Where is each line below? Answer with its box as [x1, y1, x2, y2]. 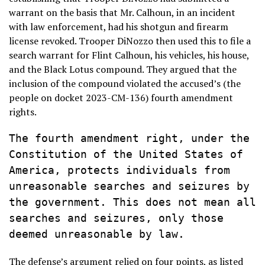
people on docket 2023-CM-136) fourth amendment [9, 91, 233, 104]
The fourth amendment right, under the [9, 132, 250, 144]
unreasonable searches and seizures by [9, 180, 250, 192]
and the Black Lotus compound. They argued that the [9, 62, 237, 76]
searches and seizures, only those [9, 212, 224, 224]
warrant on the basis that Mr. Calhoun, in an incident [9, 5, 235, 19]
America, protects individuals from [9, 164, 230, 176]
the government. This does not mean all [9, 196, 256, 208]
